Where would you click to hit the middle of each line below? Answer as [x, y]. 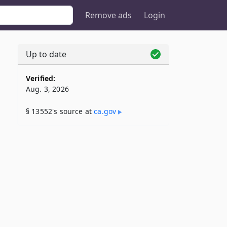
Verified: [41, 78]
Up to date [46, 54]
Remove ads [108, 15]
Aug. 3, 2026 [47, 89]
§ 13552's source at [60, 111]
